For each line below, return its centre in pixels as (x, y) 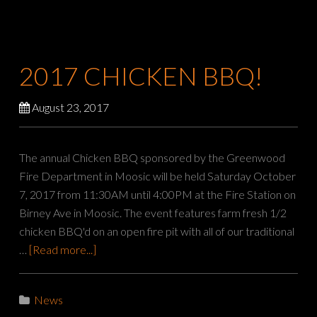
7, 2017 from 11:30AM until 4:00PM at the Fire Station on (158, 195)
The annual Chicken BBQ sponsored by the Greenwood (152, 158)
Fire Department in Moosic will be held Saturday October (158, 176)
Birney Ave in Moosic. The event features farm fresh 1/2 (153, 213)
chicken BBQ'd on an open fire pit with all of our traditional (157, 231)
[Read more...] (63, 250)
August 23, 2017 (71, 108)
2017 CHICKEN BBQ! (141, 76)
